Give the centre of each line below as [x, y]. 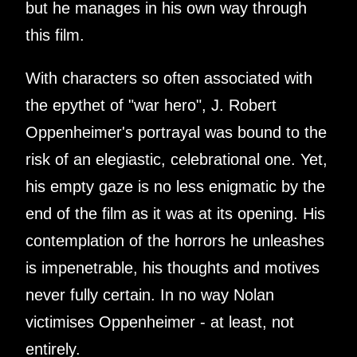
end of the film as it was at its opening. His [175, 213]
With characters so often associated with [169, 78]
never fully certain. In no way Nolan [150, 294]
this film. [55, 35]
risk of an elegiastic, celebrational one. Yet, [177, 159]
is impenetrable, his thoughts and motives [173, 267]
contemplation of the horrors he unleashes [175, 240]
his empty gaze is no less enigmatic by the [175, 186]
